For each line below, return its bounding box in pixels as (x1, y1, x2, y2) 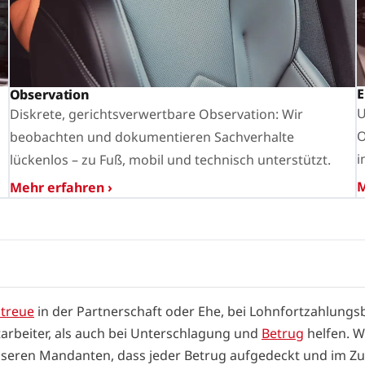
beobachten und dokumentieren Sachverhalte (9, 127, 294, 146)
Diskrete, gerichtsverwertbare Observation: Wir (9, 104, 303, 123)
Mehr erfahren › (9, 178, 112, 196)
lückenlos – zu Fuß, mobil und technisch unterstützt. (9, 150, 331, 169)
